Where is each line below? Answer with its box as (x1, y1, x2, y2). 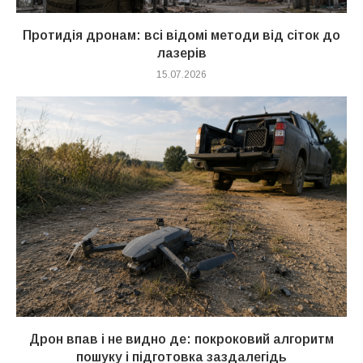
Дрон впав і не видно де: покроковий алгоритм (29, 331, 334, 346)
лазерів (156, 45, 207, 60)
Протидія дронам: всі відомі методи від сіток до (23, 28, 340, 42)
